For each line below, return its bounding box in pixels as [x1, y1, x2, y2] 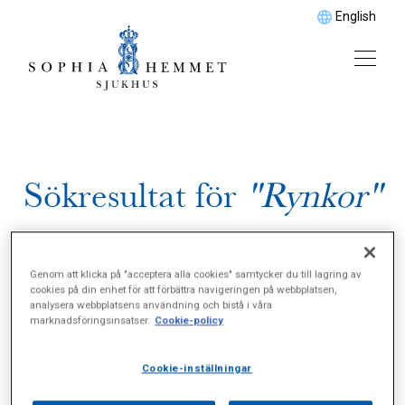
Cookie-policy [155, 314, 224, 327]
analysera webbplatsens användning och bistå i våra [30, 298, 273, 312]
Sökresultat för [24, 174, 246, 217]
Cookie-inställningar [141, 362, 252, 375]
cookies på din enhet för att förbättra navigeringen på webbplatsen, [30, 283, 337, 297]
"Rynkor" [246, 174, 381, 217]
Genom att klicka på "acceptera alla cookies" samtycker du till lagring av [30, 268, 363, 281]
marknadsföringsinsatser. [30, 314, 151, 327]
